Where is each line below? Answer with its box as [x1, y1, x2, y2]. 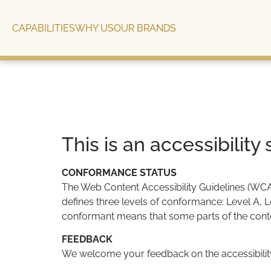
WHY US [75, 22, 114, 34]
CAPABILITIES [12, 22, 75, 34]
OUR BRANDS [114, 22, 176, 34]
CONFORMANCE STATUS [62, 167, 177, 178]
